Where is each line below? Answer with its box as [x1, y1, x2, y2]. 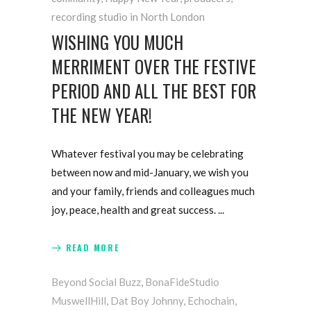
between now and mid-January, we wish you [51, 166, 249, 179]
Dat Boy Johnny [110, 294, 183, 308]
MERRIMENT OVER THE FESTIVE [51, 53, 256, 80]
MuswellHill [51, 294, 106, 308]
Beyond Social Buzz [51, 276, 141, 289]
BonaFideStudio [145, 276, 219, 289]
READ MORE [65, 241, 119, 253]
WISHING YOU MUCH [51, 29, 183, 56]
